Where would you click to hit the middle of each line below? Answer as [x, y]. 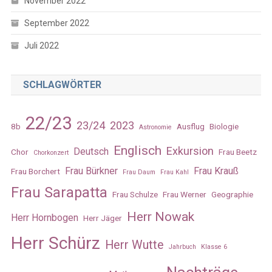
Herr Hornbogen [44, 217]
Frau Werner [184, 194]
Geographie [232, 194]
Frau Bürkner [91, 171]
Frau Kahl [174, 172]
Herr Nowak [160, 216]
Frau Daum [139, 172]
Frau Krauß [216, 171]
